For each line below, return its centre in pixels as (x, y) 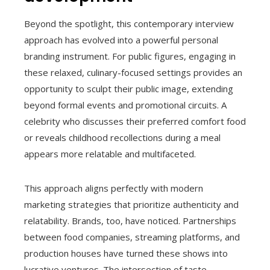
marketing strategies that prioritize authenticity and (131, 205)
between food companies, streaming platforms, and (132, 237)
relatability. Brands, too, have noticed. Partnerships (130, 221)
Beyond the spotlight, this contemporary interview (129, 24)
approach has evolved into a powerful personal (121, 40)
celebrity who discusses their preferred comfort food (135, 121)
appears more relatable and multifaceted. (110, 154)
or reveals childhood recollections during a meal (122, 138)
